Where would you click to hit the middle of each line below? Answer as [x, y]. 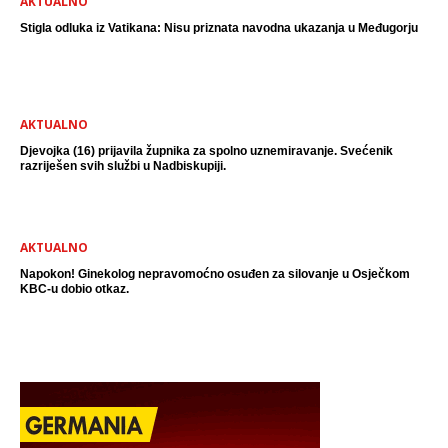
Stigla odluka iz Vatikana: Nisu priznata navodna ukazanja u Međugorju [219, 27]
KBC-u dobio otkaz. [74, 288]
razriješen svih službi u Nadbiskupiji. [123, 165]
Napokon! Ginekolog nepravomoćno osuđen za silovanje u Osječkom [215, 273]
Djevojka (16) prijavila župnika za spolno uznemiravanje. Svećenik [206, 150]
